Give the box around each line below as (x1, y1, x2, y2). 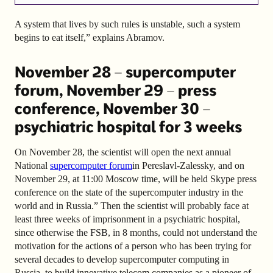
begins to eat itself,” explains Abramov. (15, 32, 165, 43)
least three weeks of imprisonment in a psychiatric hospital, (15, 214, 240, 225)
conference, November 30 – (15, 99, 211, 118)
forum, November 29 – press (15, 80, 216, 100)
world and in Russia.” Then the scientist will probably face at (15, 200, 249, 211)
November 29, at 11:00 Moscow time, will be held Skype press (15, 174, 257, 185)
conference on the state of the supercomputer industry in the (15, 187, 243, 198)
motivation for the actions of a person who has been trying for (15, 241, 251, 252)
